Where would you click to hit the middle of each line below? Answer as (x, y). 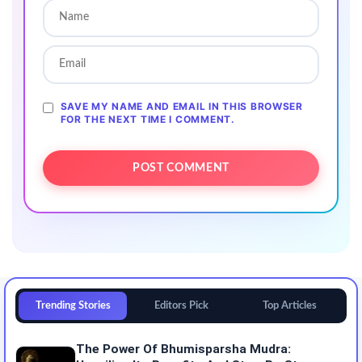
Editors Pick (181, 305)
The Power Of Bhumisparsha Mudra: (183, 349)
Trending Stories (73, 305)
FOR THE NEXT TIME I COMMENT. (147, 119)
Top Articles (289, 305)
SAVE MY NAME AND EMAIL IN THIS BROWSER (181, 106)
